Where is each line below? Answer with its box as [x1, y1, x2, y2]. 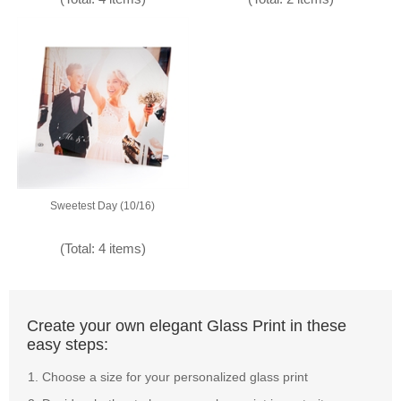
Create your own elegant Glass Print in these [27, 317, 346, 336]
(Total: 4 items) [59, 241, 146, 257]
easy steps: [27, 336, 108, 354]
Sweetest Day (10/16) [50, 200, 156, 213]
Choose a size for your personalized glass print [42, 370, 308, 385]
